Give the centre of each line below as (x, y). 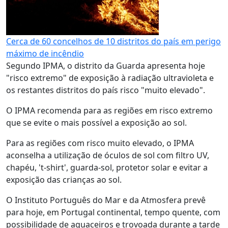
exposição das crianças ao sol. (64, 180)
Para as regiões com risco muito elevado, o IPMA (100, 143)
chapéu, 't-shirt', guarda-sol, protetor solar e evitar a (107, 167)
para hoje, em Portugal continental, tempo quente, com (113, 212)
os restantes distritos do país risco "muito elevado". (106, 90)
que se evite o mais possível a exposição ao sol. (96, 123)
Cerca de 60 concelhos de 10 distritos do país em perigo (113, 41)
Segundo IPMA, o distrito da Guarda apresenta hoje (106, 66)
